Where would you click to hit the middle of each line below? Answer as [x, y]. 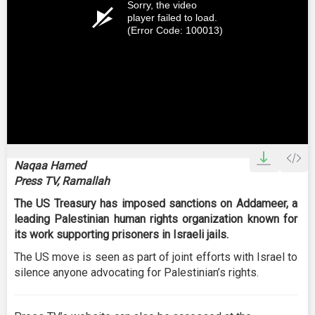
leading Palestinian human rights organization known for [156, 219]
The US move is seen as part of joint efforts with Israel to [156, 257]
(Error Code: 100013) [175, 30]
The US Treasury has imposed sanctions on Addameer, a [156, 204]
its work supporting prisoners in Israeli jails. [121, 234]
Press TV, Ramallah [62, 181]
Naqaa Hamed [50, 166]
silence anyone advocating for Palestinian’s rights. [136, 272]
